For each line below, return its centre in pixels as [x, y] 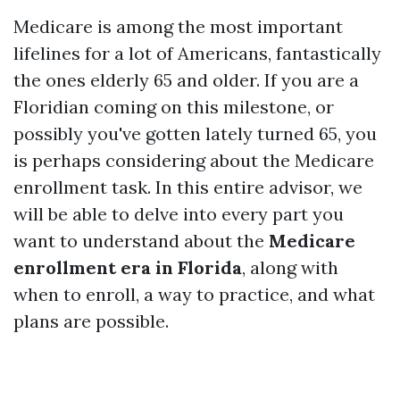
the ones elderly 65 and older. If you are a [186, 80]
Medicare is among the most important [178, 26]
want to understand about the [141, 241]
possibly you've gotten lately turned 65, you [195, 133]
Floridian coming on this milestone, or [174, 107]
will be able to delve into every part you [179, 214]
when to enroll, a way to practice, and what [194, 294]
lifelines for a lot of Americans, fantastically [197, 53]
